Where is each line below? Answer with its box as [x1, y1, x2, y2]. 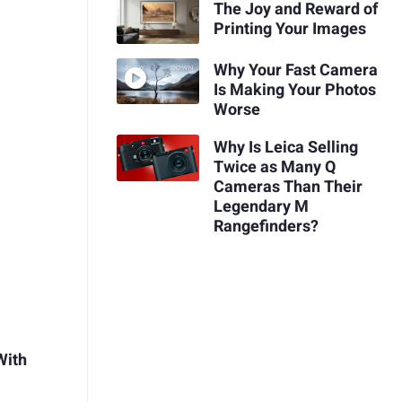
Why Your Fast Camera [213, 58, 378, 83]
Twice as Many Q [213, 154, 336, 179]
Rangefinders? [213, 214, 319, 239]
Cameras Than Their [213, 174, 363, 199]
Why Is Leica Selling [213, 135, 358, 160]
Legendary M [213, 194, 309, 219]
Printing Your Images [213, 17, 366, 42]
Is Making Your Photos [213, 78, 376, 103]
